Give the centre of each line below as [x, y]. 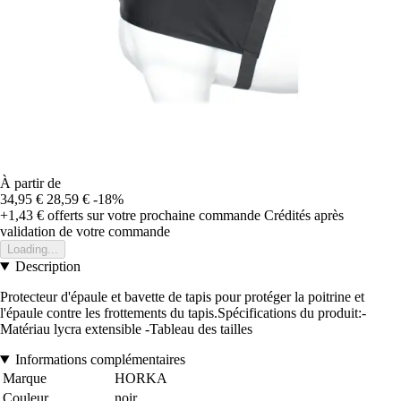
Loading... [33, 250]
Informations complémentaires [100, 360]
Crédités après [304, 216]
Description [47, 267]
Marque [25, 379]
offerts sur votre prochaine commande [152, 216]
